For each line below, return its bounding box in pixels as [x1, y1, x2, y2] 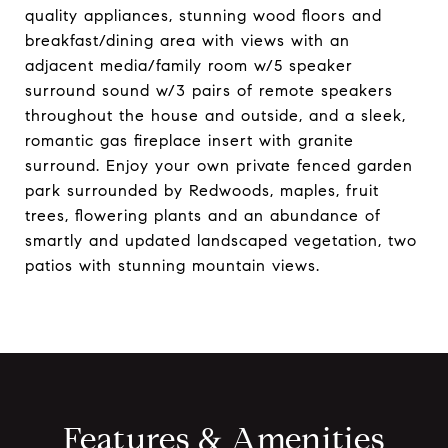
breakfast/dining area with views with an [25, 31, 350, 50]
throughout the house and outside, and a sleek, [25, 106, 406, 125]
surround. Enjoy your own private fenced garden [25, 156, 413, 175]
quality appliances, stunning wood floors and [25, 6, 382, 25]
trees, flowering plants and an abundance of [25, 206, 381, 225]
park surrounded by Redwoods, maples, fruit [25, 181, 379, 200]
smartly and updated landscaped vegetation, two [25, 231, 417, 250]
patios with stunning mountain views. [25, 256, 320, 275]
